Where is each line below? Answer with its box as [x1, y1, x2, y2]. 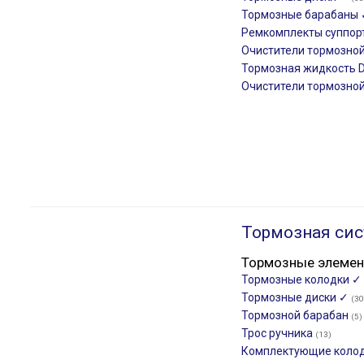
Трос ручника [241, 327, 315, 340]
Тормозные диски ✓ [241, 291, 351, 304]
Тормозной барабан [241, 309, 351, 322]
